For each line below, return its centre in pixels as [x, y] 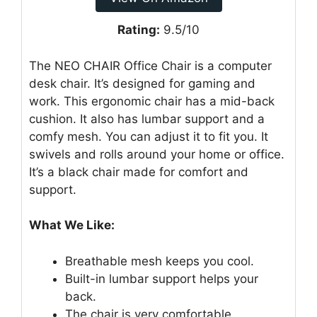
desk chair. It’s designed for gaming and [142, 83]
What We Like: [72, 225]
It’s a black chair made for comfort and [139, 172]
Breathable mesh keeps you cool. [160, 261]
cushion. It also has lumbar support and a [147, 119]
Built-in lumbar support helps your [162, 278]
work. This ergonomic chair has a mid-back [152, 101]
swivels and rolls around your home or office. [157, 154]
